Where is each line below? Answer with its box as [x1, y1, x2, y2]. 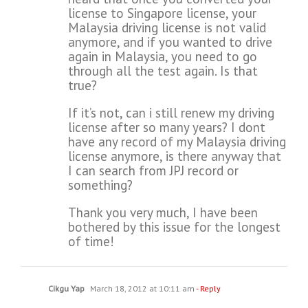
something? [68, 177, 133, 194]
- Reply [195, 283, 221, 294]
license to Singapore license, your [68, 5, 256, 22]
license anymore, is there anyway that [68, 148, 281, 165]
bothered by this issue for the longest [68, 219, 280, 236]
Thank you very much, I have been [68, 204, 258, 221]
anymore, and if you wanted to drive [68, 34, 272, 51]
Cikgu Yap [48, 283, 85, 294]
